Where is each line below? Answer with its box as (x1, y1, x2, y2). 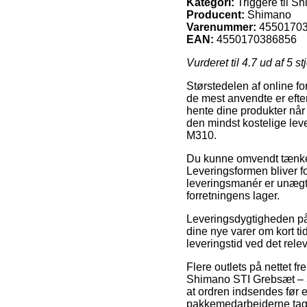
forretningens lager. (186, 189, 280, 201)
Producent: (186, 8, 245, 21)
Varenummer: (186, 21, 256, 33)
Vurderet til (186, 56, 242, 69)
